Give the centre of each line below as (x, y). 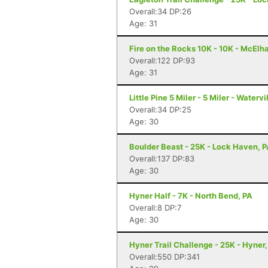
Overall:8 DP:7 (155, 208)
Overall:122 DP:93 (162, 60)
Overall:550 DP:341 (165, 257)
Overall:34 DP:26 (160, 11)
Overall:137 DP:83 (162, 159)
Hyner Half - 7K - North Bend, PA (191, 196)
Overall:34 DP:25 (160, 109)
